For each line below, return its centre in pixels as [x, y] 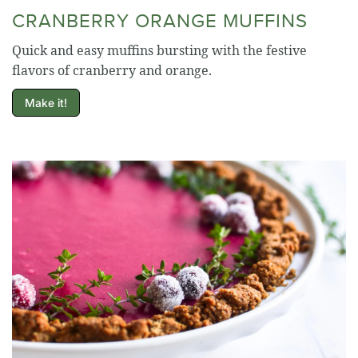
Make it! [46, 102]
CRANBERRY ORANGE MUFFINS [160, 20]
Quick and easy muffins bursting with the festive [159, 50]
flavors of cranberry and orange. [112, 70]
